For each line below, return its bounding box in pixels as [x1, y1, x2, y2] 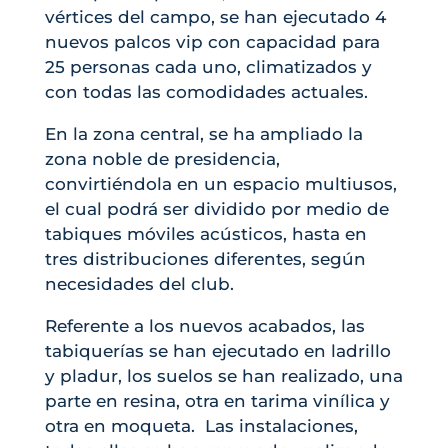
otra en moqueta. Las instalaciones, [44, 416, 358, 437]
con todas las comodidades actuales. [44, 82, 368, 103]
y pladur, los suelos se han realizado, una [44, 366, 403, 387]
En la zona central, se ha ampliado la [44, 124, 363, 145]
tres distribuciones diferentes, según [44, 249, 366, 270]
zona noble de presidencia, [44, 149, 280, 170]
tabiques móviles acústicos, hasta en [44, 224, 367, 245]
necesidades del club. [44, 274, 234, 295]
